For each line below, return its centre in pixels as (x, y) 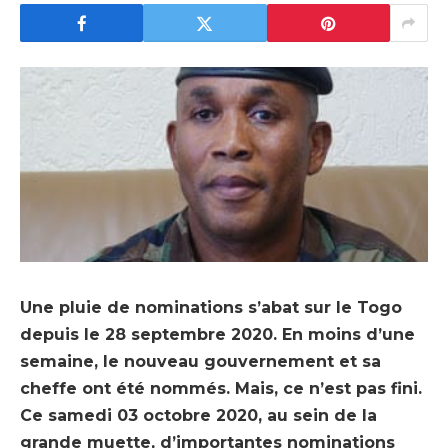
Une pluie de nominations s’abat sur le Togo (211, 308)
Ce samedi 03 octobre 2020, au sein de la (198, 416)
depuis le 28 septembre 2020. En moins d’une (217, 335)
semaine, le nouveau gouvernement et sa (200, 362)
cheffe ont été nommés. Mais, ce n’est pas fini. (221, 389)
